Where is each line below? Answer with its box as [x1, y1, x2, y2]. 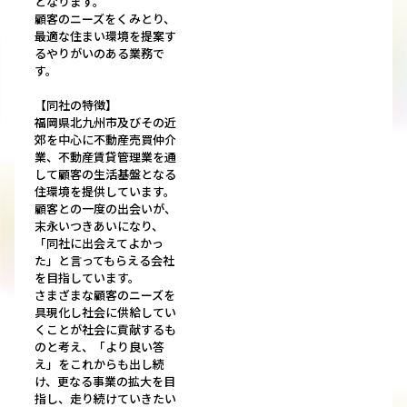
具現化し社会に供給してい [35, 303, 176, 322]
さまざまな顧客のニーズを [35, 286, 175, 304]
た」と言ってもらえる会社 [35, 252, 174, 270]
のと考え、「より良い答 [35, 338, 164, 356]
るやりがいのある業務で [35, 45, 164, 63]
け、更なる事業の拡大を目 [35, 372, 175, 391]
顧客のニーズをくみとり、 [35, 10, 175, 28]
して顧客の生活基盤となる [35, 165, 176, 184]
